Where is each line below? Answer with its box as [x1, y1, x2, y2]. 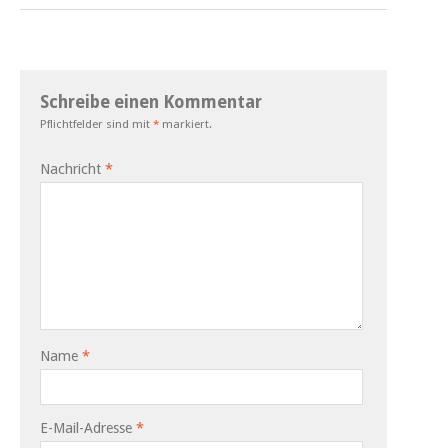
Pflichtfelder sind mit [40, 116, 153, 131]
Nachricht [40, 160, 105, 177]
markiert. [159, 116, 212, 131]
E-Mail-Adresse [40, 419, 136, 436]
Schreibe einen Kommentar [40, 91, 262, 112]
